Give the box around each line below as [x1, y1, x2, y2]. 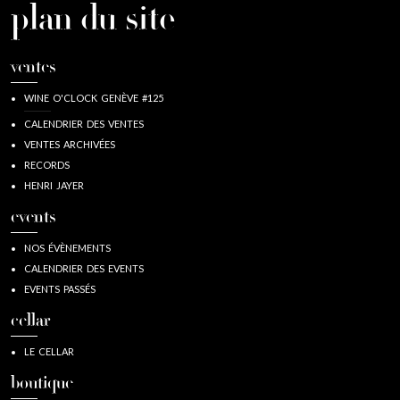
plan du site [11, 3, 176, 40]
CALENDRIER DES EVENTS [24, 262, 144, 274]
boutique [11, 374, 73, 394]
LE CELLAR [24, 345, 74, 357]
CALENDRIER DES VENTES [24, 117, 144, 129]
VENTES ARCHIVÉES [24, 137, 115, 150]
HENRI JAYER [24, 179, 84, 191]
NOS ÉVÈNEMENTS [24, 241, 111, 254]
